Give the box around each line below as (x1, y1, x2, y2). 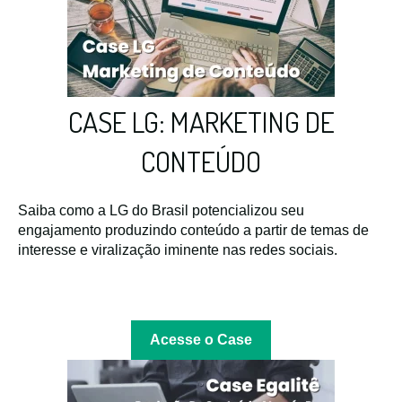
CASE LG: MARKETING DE (67, 102, 335, 140)
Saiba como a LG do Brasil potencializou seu (18, 203, 304, 219)
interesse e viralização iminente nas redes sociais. (18, 242, 337, 258)
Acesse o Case (150, 331, 252, 347)
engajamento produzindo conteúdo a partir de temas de (18, 223, 369, 239)
